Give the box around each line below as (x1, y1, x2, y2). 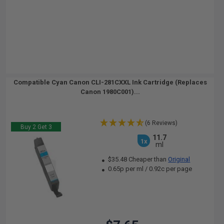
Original (168, 155, 190, 163)
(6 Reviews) (145, 119, 178, 126)
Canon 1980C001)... (80, 88, 140, 95)
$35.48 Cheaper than (106, 155, 168, 163)
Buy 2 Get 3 (20, 123, 52, 130)
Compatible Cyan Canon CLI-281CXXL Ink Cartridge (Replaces (13, 78, 207, 86)
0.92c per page (149, 165, 192, 172)
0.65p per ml (108, 165, 144, 172)
